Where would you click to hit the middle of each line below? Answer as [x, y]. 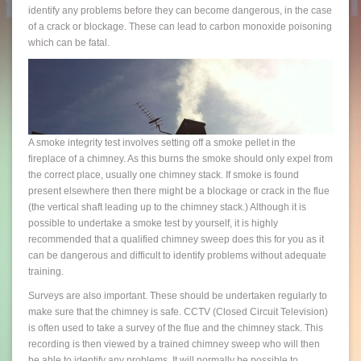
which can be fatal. [69, 42]
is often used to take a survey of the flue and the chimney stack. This [176, 328]
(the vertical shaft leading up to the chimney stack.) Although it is [167, 207]
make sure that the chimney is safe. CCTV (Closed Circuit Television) [178, 311]
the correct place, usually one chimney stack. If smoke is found [164, 174]
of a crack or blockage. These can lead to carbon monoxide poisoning [180, 26]
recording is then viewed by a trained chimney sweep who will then [174, 344]
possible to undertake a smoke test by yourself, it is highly [153, 223]
